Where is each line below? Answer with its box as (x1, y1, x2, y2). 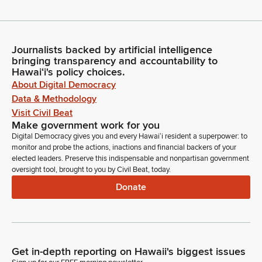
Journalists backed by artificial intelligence (12, 43, 212, 57)
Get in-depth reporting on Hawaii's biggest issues (12, 245, 246, 258)
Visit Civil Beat (12, 107, 73, 119)
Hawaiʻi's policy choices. (12, 65, 125, 79)
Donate (116, 181, 146, 193)
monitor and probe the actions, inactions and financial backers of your (12, 143, 236, 153)
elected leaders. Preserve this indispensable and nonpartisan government (12, 154, 249, 164)
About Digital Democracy (12, 79, 116, 91)
